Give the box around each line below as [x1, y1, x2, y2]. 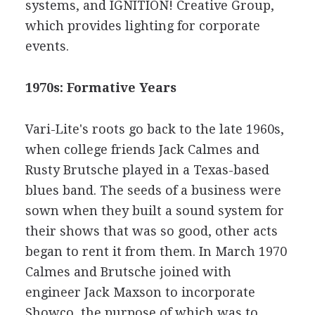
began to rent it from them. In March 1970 [25, 243, 287, 259]
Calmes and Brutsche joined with [25, 264, 231, 279]
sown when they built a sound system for [25, 202, 284, 218]
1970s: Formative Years [25, 79, 176, 95]
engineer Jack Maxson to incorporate [25, 284, 255, 300]
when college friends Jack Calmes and [25, 141, 259, 157]
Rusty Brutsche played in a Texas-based [25, 162, 269, 177]
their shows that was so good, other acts [25, 223, 278, 238]
